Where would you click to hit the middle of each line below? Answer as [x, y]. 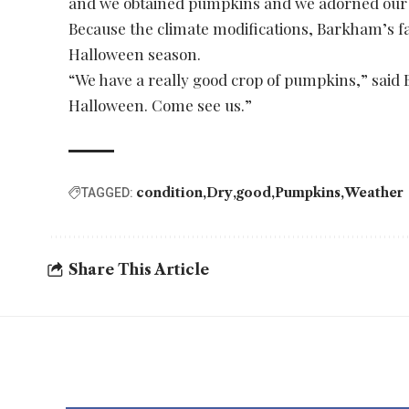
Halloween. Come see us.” [161, 105]
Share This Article [139, 270]
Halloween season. [137, 53]
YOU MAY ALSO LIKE [186, 383]
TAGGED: [108, 192]
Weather [374, 192]
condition [170, 192]
